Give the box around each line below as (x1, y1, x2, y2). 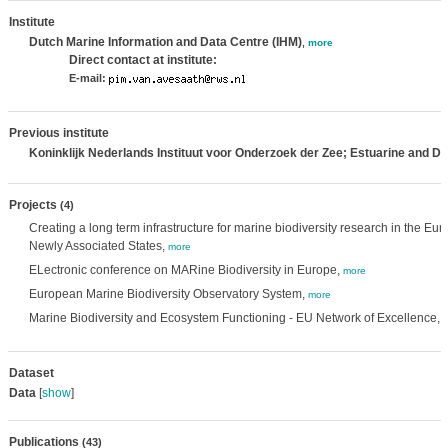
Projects (8, 198, 60, 212)
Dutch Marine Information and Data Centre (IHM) (28, 35, 302, 49)
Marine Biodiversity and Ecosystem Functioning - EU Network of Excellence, (28, 311, 443, 325)
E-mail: (68, 72, 106, 84)
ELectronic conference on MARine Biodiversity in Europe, (28, 263, 343, 277)
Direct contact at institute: (68, 53, 217, 67)
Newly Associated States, (28, 239, 168, 253)
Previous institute (8, 126, 109, 140)
